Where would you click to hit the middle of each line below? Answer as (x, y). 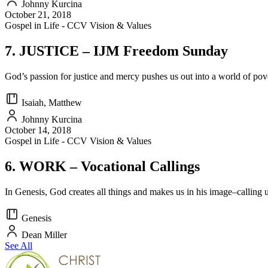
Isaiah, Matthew (51, 102)
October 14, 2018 (38, 130)
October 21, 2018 (38, 15)
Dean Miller (43, 234)
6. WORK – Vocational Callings (102, 166)
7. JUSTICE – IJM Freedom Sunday (116, 51)
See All (19, 245)
